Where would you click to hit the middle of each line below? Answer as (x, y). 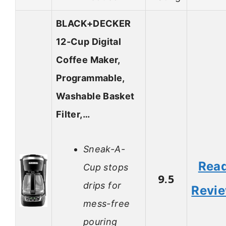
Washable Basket (95, 96)
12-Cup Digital (89, 42)
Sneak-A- (104, 149)
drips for (102, 185)
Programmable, (90, 78)
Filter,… (73, 115)
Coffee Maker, (88, 60)
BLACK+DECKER (94, 24)
